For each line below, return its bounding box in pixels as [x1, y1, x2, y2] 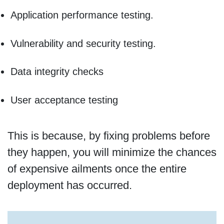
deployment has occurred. [7, 179, 132, 192]
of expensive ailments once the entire [7, 162, 186, 175]
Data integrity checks [10, 66, 103, 77]
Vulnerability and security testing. [10, 37, 156, 49]
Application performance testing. [10, 9, 153, 21]
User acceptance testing [10, 94, 118, 105]
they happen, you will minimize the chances [7, 146, 216, 159]
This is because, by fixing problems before [7, 129, 210, 142]
